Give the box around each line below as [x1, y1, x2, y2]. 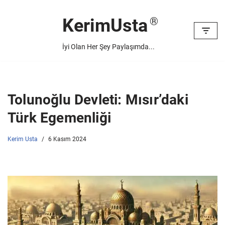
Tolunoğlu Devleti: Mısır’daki [8, 91, 188, 108]
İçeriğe [8, 23, 34, 33]
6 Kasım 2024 [48, 136, 86, 143]
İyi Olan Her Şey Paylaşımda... [62, 43, 155, 51]
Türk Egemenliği [8, 109, 111, 126]
